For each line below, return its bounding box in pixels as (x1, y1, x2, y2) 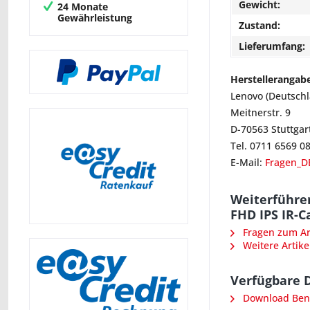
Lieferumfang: (239, 39, 305, 53)
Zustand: (239, 19, 280, 32)
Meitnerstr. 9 (230, 106, 291, 119)
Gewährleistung (57, 10, 132, 24)
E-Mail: (230, 156, 265, 169)
